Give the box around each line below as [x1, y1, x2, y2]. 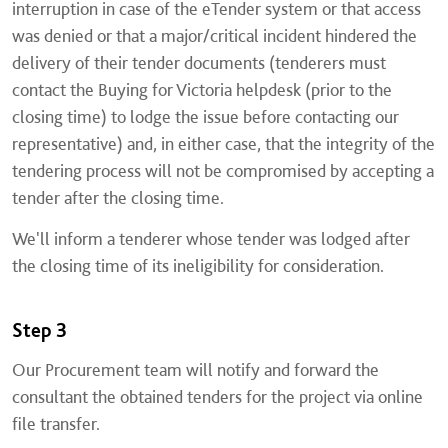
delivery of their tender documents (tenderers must [12, 52, 386, 73]
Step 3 [12, 318, 67, 342]
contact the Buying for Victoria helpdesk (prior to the [12, 79, 392, 100]
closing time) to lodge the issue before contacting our [12, 106, 399, 127]
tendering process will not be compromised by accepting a [12, 160, 434, 181]
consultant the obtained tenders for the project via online [12, 386, 423, 407]
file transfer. [12, 413, 100, 434]
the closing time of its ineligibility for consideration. [12, 255, 384, 276]
